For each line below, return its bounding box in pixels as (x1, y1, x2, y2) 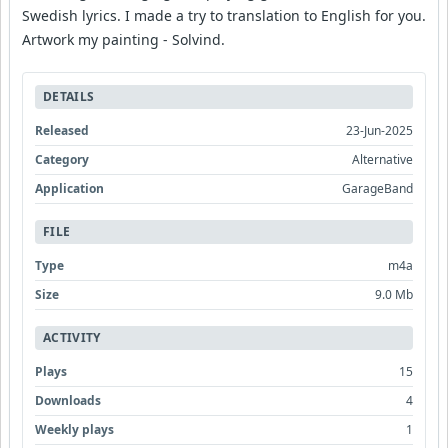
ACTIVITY (43, 329, 101, 346)
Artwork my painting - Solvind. (22, 30, 225, 49)
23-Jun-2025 (346, 122, 413, 139)
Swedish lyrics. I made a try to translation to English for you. (22, 6, 426, 25)
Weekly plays (35, 421, 114, 438)
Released (35, 122, 89, 139)
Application (35, 180, 104, 197)
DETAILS (43, 88, 95, 105)
